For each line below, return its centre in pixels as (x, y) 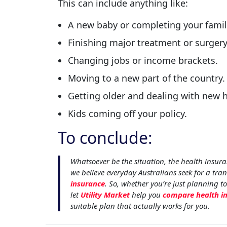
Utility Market (105, 194)
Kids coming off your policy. (127, 113)
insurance (88, 183)
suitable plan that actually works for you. (140, 205)
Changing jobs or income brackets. (143, 60)
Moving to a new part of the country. (146, 78)
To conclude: (105, 137)
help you (146, 194)
